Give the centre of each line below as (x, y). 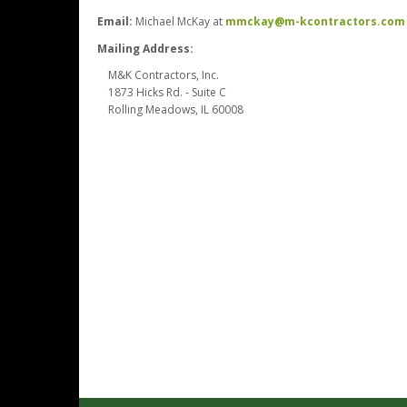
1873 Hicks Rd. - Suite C (163, 93)
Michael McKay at (179, 21)
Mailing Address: (145, 48)
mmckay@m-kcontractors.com (315, 21)
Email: (115, 21)
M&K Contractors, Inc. (158, 75)
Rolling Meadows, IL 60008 (170, 110)
